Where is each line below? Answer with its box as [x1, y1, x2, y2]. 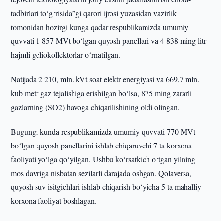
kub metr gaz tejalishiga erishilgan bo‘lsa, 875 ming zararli [11, 88, 192, 98]
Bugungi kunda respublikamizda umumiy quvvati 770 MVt [11, 126, 196, 137]
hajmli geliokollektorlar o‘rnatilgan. [11, 49, 121, 60]
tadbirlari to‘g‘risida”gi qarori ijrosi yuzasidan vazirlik [11, 8, 177, 18]
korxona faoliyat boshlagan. [11, 195, 97, 206]
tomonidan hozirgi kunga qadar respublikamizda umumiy [11, 22, 189, 32]
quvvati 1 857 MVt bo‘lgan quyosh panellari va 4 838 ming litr [11, 36, 207, 46]
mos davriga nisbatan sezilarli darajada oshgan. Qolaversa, [11, 168, 192, 178]
